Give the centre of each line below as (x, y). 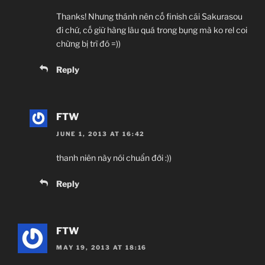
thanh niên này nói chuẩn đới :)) (114, 157)
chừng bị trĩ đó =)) (88, 44)
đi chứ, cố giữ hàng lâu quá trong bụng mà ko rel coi (152, 30)
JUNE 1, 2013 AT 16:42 (101, 133)
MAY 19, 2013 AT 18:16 (102, 248)
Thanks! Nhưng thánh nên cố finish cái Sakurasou (149, 17)
